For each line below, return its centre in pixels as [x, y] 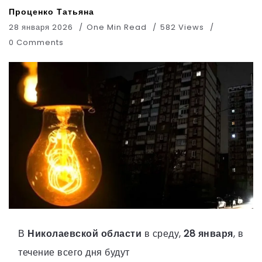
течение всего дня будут [74, 252]
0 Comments [36, 42]
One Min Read [118, 27]
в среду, [163, 233]
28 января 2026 [41, 27]
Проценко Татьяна [51, 12]
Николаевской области [85, 233]
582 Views [182, 27]
